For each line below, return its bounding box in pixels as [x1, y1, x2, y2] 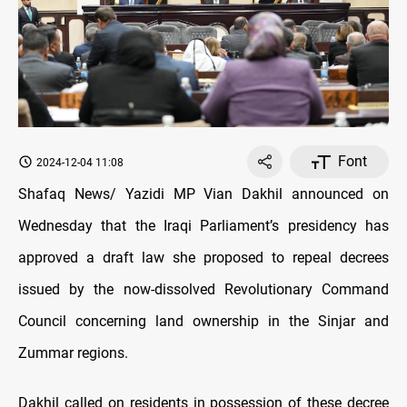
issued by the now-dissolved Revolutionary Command [18, 281, 389, 299]
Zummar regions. [18, 344, 128, 362]
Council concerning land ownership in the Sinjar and [18, 313, 389, 331]
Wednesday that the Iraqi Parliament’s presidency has [18, 217, 389, 235]
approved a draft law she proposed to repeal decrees [18, 249, 389, 267]
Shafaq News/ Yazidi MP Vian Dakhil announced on [18, 185, 389, 203]
